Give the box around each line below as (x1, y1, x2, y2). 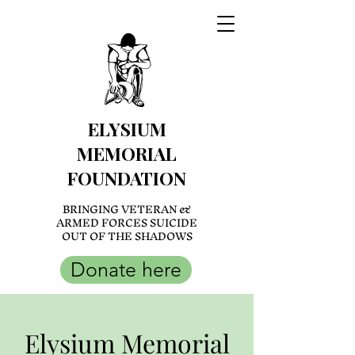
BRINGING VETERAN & (63, 197, 191, 222)
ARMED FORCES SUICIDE (56, 211, 197, 235)
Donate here (71, 258, 181, 281)
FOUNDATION (67, 166, 186, 190)
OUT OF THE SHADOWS (61, 224, 193, 249)
